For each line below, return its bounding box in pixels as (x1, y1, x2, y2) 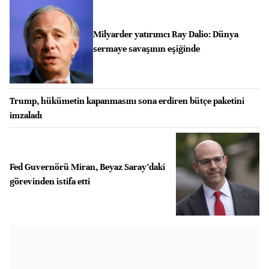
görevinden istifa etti (10, 175, 90, 187)
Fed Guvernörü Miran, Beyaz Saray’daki (10, 161, 165, 172)
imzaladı (10, 109, 42, 121)
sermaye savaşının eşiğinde (92, 43, 200, 55)
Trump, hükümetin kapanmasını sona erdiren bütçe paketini (10, 95, 244, 106)
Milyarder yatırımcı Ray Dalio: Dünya (92, 29, 238, 40)
